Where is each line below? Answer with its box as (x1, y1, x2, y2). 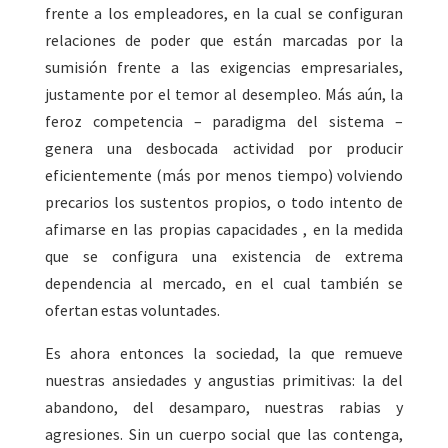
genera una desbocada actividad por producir (44, 138, 404, 159)
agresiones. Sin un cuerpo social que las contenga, (44, 424, 404, 445)
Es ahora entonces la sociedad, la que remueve (44, 343, 404, 364)
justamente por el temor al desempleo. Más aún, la (44, 84, 404, 105)
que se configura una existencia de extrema (44, 246, 404, 267)
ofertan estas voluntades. (44, 300, 220, 321)
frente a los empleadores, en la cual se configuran (44, 3, 404, 24)
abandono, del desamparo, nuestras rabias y (44, 397, 404, 418)
